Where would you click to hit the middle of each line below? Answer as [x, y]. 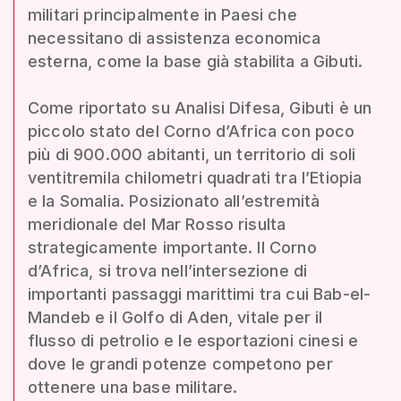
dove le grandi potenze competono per [180, 363]
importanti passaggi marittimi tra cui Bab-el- [200, 294]
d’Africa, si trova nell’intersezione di [168, 270]
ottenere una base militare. [133, 387]
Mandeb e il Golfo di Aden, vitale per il [175, 317]
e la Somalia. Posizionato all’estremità [174, 200]
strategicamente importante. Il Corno [172, 247]
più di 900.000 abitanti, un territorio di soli [192, 154]
